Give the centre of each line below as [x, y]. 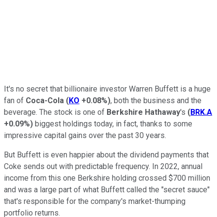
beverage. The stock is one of [55, 112]
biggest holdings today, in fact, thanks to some [113, 124]
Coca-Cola [45, 100]
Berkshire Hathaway [143, 112]
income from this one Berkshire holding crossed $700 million [108, 178]
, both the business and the [156, 100]
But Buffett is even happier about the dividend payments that [106, 155]
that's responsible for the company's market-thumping [95, 201]
